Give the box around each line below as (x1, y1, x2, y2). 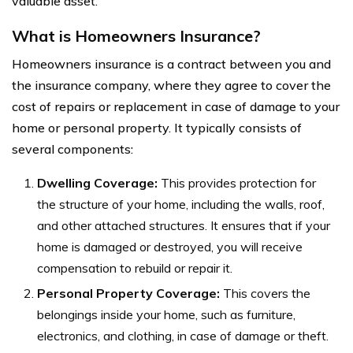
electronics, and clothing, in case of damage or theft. (37, 327, 329, 344)
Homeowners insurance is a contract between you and (12, 55, 331, 72)
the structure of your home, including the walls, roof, (37, 195, 325, 212)
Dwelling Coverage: (37, 174, 158, 191)
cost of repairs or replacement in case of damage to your (12, 98, 340, 114)
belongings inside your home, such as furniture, (37, 306, 295, 322)
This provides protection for (158, 174, 316, 191)
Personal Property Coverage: (37, 284, 220, 301)
